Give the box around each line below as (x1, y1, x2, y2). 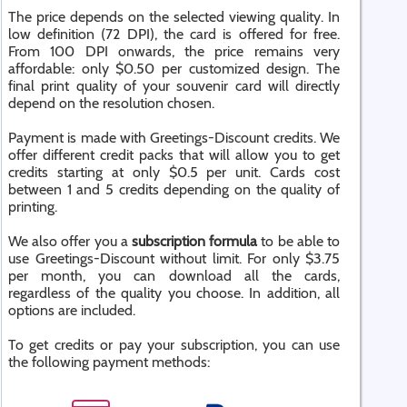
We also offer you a (8, 233, 128, 250)
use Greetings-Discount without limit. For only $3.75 (8, 250, 340, 267)
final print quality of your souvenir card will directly (8, 77, 340, 94)
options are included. (8, 302, 135, 319)
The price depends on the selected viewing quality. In (8, 8, 340, 25)
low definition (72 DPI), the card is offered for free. (8, 25, 340, 43)
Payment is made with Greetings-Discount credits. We (8, 129, 340, 146)
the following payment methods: (8, 353, 210, 371)
